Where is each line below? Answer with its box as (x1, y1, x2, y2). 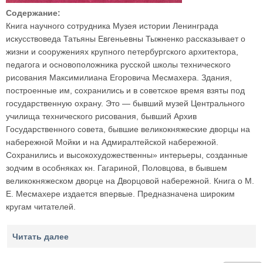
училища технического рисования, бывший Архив (6, 112, 197, 121)
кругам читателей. (6, 202, 76, 211)
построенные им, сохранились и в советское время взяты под (6, 86, 245, 95)
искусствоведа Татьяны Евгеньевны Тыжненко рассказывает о (6, 34, 245, 43)
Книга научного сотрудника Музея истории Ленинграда (6, 21, 218, 31)
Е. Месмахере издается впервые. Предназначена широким (6, 189, 235, 198)
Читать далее (12, 231, 69, 241)
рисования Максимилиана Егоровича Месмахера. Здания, (6, 73, 232, 82)
